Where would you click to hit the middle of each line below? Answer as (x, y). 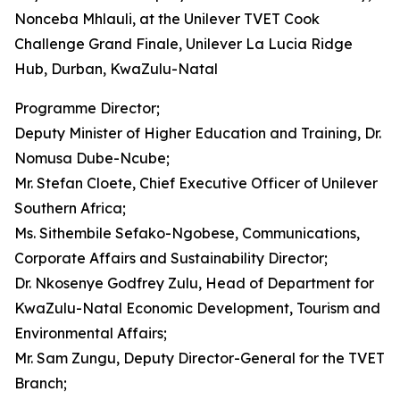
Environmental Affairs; (91, 333)
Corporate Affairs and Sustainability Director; (171, 258)
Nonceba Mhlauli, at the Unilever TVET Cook (167, 19)
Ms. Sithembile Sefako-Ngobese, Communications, (187, 233)
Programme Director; (87, 108)
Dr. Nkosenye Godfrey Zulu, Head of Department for (194, 283)
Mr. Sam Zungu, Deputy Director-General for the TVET (200, 358)
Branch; (41, 383)
